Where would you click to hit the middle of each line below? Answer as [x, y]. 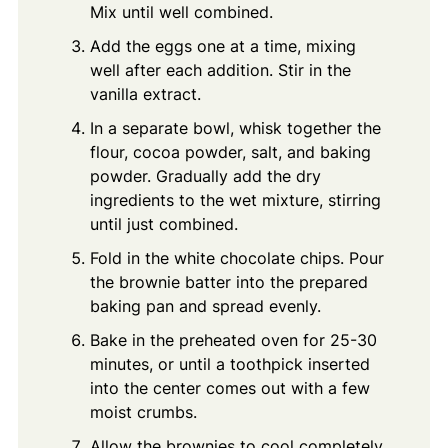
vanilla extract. [145, 93]
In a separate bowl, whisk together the [235, 127]
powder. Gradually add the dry [205, 175]
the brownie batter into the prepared [228, 281]
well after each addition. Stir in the [220, 69]
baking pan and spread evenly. [205, 305]
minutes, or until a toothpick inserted [229, 363]
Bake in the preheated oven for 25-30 [233, 339]
